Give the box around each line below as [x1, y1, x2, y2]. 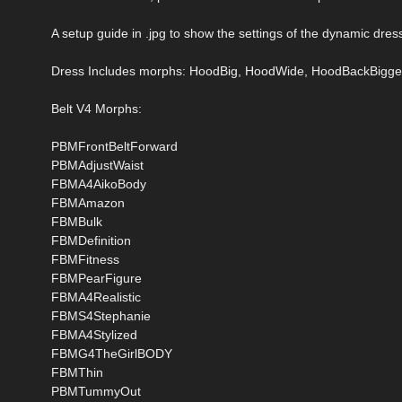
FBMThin [51, 364, 103, 380]
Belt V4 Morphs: [51, 100, 142, 116]
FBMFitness [51, 251, 119, 267]
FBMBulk [51, 214, 102, 229]
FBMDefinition [51, 232, 131, 248]
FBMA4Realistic [51, 289, 141, 304]
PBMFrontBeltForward [51, 138, 178, 153]
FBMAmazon [51, 195, 125, 210]
